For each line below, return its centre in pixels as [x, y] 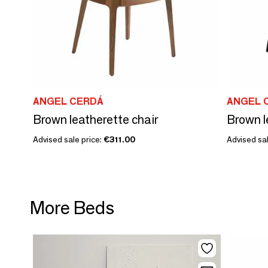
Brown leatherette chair [95, 120]
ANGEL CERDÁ [68, 101]
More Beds [72, 208]
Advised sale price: [68, 139]
